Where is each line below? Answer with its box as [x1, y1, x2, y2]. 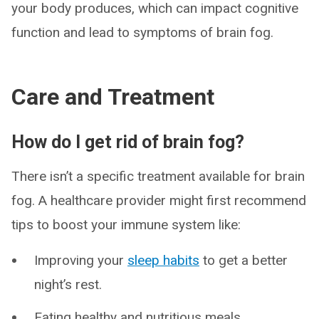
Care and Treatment [11, 83, 214, 111]
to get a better [199, 252, 288, 269]
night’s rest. [34, 276, 102, 293]
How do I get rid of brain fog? [11, 132, 244, 153]
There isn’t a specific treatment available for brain [11, 168, 305, 185]
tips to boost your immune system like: [11, 216, 241, 234]
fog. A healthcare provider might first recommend [11, 192, 306, 209]
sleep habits [127, 252, 199, 269]
